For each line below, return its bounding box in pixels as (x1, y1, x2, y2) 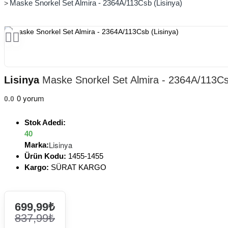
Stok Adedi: (24, 118, 66, 127)
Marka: (24, 140, 49, 149)
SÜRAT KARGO (51, 162, 106, 172)
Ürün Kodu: (24, 151, 66, 160)
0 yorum (17, 92, 44, 103)
